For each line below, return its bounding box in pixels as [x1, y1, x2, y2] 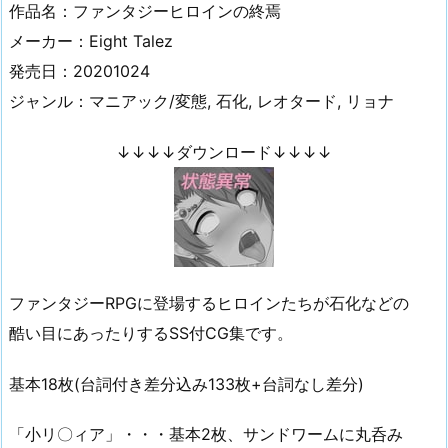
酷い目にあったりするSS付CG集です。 [9, 322, 293, 343]
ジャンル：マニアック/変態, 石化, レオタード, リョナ [9, 91, 394, 112]
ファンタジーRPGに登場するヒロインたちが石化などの [9, 292, 409, 313]
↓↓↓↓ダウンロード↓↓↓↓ [116, 142, 332, 163]
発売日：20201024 [9, 61, 150, 82]
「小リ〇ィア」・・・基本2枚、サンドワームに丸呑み [9, 424, 403, 445]
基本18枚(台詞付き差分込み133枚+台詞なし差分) [9, 373, 364, 394]
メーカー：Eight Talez [9, 31, 173, 52]
